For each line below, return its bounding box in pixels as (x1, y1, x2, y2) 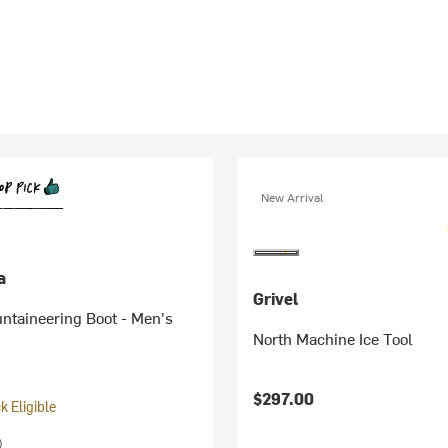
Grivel (253, 287, 299, 309)
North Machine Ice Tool (253, 327, 414, 349)
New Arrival (261, 189, 325, 205)
